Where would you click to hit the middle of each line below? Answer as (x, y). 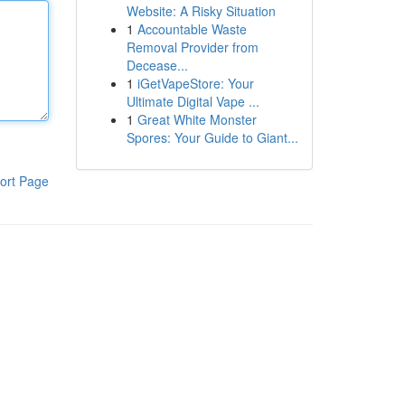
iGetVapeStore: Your (195, 83)
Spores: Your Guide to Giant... (212, 137)
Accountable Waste (192, 29)
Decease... (157, 65)
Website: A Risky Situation (201, 11)
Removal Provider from (192, 47)
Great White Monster (197, 119)
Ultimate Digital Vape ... (193, 101)
